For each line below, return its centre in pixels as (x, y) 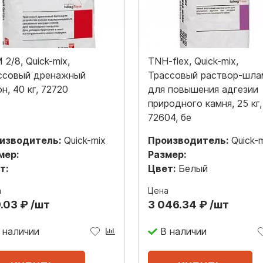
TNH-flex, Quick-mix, (193, 61)
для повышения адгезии (203, 89)
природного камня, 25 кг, (205, 103)
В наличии (183, 232)
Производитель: (188, 140)
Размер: (167, 154)
